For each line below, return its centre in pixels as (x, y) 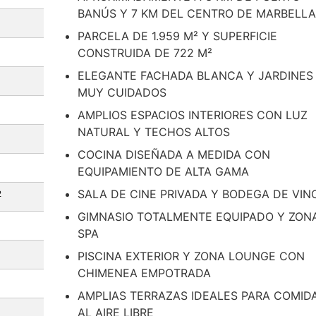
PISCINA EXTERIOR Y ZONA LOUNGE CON (191, 256)
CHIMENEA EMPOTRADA (144, 273)
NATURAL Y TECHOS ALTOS (154, 132)
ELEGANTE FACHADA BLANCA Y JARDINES (195, 75)
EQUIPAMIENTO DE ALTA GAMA (163, 171)
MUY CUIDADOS (122, 92)
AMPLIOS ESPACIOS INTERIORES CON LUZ (193, 115)
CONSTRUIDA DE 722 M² (145, 53)
